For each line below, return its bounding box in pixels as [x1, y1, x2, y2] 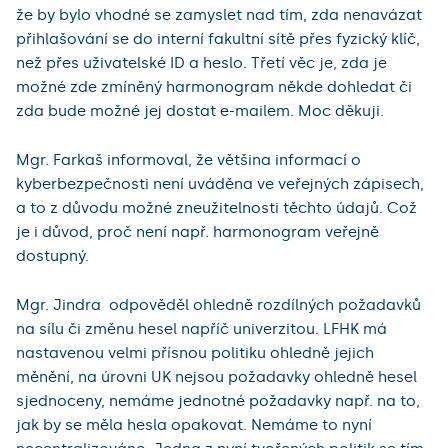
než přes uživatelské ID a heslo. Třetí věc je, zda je [16, 54, 387, 73]
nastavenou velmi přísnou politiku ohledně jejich [16, 344, 374, 363]
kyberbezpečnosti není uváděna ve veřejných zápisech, [16, 175, 424, 194]
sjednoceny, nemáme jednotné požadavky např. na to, [16, 392, 420, 411]
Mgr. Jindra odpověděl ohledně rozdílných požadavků [16, 296, 421, 315]
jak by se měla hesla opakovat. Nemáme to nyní [16, 416, 372, 435]
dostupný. [16, 247, 89, 266]
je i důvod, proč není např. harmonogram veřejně [16, 223, 379, 242]
